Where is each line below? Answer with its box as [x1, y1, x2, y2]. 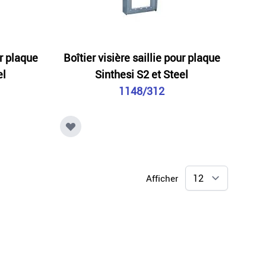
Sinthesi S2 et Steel [95, 67, 189, 82]
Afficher [146, 172, 180, 185]
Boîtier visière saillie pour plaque [63, 50, 220, 65]
